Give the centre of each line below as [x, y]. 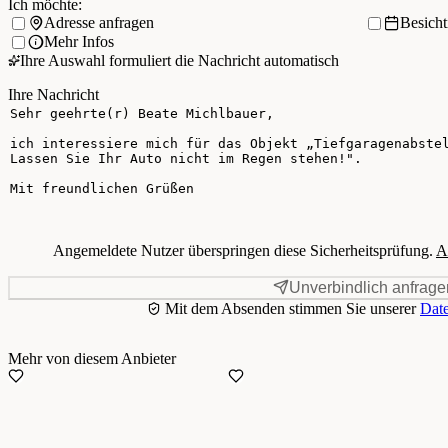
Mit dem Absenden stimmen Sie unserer [290, 308]
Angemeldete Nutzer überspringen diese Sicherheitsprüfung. [244, 250]
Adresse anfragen [99, 23]
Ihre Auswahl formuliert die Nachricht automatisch [179, 60]
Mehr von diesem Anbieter [92, 358]
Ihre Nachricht [53, 94]
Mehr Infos [79, 42]
